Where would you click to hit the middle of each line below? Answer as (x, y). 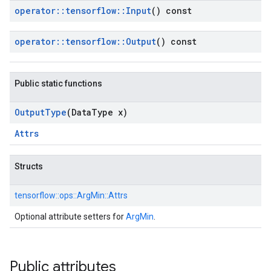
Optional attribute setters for (70, 217)
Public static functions (58, 83)
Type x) (109, 112)
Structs (29, 166)
